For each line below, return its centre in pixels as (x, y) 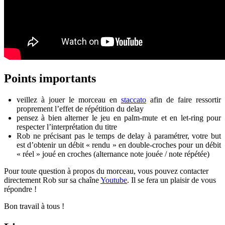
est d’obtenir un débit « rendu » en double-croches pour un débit (119, 145)
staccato (134, 99)
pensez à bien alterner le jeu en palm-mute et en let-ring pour (119, 118)
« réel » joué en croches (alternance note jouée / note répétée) (113, 154)
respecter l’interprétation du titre (67, 127)
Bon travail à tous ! (34, 206)
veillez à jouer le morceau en (69, 99)
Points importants (50, 78)
